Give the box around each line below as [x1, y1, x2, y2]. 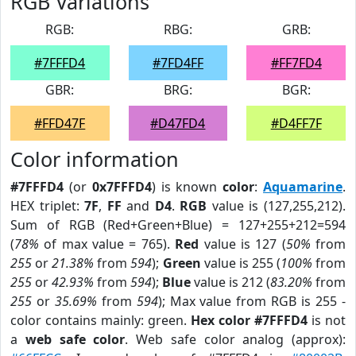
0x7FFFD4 [91, 178, 152, 195]
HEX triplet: [10, 197, 85, 215]
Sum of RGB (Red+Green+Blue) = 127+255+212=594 [10, 216, 346, 234]
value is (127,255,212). [207, 197, 346, 215]
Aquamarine [263, 178, 343, 195]
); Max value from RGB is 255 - [157, 292, 346, 310]
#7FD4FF [152, 54, 203, 72]
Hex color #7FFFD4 [191, 311, 308, 329]
